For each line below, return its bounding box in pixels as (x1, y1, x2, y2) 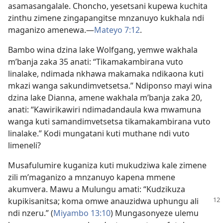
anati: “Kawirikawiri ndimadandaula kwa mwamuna (8, 104, 201, 115)
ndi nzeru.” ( (8, 207, 53, 219)
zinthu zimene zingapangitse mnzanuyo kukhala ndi (8, 12, 204, 23)
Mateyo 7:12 (94, 24, 140, 35)
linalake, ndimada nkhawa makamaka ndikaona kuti (8, 68, 204, 79)
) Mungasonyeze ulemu (111, 207, 199, 219)
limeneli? (8, 139, 41, 151)
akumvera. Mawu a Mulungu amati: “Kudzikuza (8, 183, 185, 195)
